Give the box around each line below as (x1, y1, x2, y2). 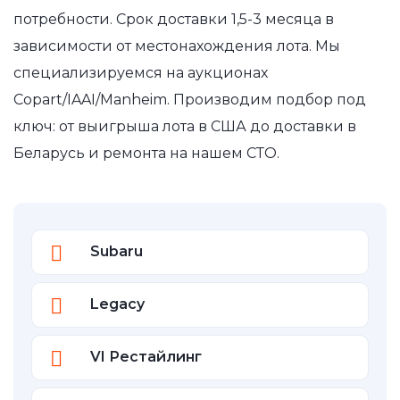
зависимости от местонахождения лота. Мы (13, 37, 340, 54)
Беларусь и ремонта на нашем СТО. (13, 144, 279, 162)
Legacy (90, 295, 145, 312)
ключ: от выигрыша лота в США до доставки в (13, 117, 356, 135)
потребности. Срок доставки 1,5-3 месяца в (13, 10, 334, 28)
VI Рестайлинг (90, 347, 202, 365)
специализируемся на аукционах (13, 63, 268, 81)
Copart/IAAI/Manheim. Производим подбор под (13, 90, 366, 108)
